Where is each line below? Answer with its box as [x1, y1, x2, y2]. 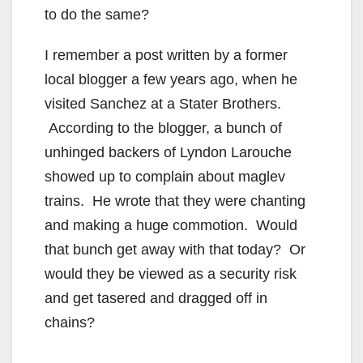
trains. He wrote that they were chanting [45, 192, 305, 209]
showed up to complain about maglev [45, 168, 285, 185]
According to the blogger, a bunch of [45, 119, 282, 136]
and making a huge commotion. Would [45, 216, 297, 233]
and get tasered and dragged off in [45, 289, 267, 306]
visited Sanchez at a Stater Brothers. [45, 95, 281, 112]
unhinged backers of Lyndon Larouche [45, 143, 292, 160]
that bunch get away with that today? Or [45, 241, 305, 258]
